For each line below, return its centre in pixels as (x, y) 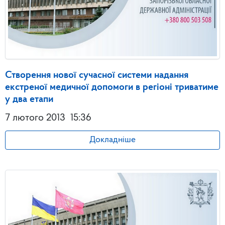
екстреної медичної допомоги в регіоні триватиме (112, 88)
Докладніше (113, 140)
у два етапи (29, 100)
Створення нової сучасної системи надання (97, 76)
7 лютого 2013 (35, 118)
